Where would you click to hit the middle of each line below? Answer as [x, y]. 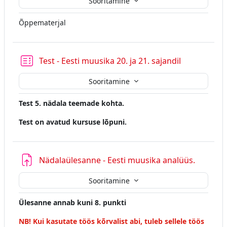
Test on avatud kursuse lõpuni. [73, 122]
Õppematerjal [43, 23]
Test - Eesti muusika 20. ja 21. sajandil [110, 61]
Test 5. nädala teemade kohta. [71, 103]
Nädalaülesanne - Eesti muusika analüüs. [117, 160]
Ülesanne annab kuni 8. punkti [72, 203]
